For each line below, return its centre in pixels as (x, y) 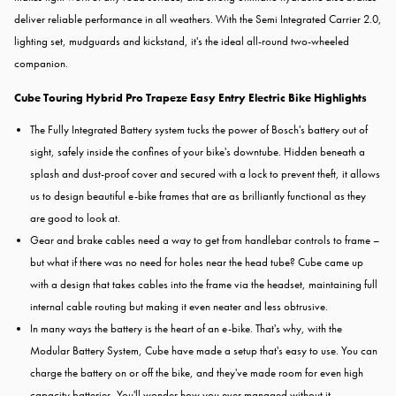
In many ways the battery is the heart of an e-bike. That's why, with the (186, 329)
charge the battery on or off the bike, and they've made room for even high (197, 373)
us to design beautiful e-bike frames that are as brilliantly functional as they (198, 196)
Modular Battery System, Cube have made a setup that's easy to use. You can (204, 351)
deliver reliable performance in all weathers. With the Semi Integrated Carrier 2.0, (198, 19)
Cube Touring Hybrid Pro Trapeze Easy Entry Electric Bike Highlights (190, 98)
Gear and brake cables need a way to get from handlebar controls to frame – (205, 240)
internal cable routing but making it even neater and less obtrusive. (179, 307)
